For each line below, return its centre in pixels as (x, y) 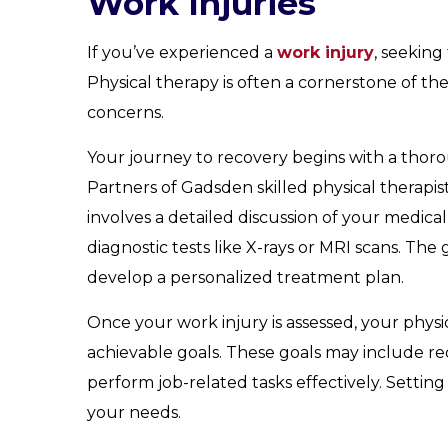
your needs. (133, 412)
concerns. (125, 112)
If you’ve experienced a (181, 52)
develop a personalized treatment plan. (245, 277)
